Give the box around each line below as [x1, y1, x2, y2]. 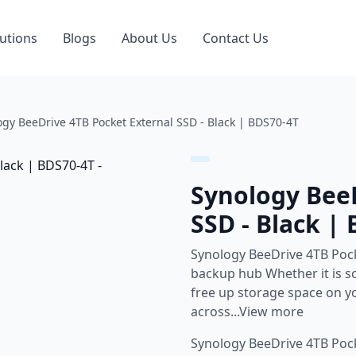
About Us [121, 29, 177, 47]
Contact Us [202, 29, 269, 47]
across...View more [191, 303, 304, 320]
